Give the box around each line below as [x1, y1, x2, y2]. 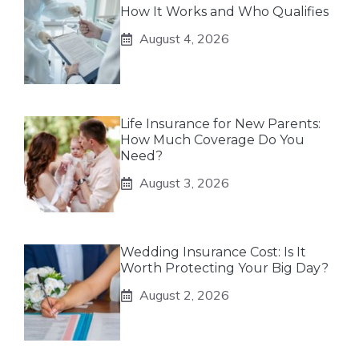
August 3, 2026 [139, 175, 229, 191]
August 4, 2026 [139, 30, 229, 46]
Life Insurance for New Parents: [120, 116, 321, 131]
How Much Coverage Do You [120, 132, 305, 147]
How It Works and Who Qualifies [120, 4, 329, 19]
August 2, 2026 [139, 287, 229, 303]
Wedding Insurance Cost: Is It [120, 244, 306, 260]
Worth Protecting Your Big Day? [120, 260, 329, 276]
